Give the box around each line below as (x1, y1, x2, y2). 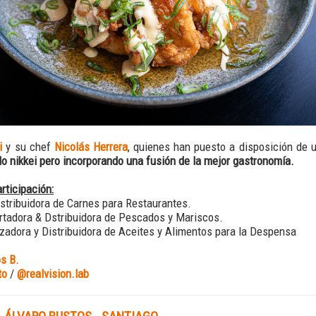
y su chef (2, 139, 54, 154)
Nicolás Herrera (54, 139, 128, 154)
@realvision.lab (17, 266, 89, 281)
